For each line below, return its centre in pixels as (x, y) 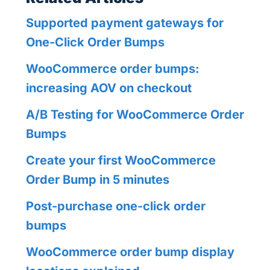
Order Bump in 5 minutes (97, 180)
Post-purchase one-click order (115, 206)
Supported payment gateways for (124, 23)
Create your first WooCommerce (121, 161)
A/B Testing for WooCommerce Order (135, 115)
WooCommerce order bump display (130, 252)
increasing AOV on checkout (108, 88)
